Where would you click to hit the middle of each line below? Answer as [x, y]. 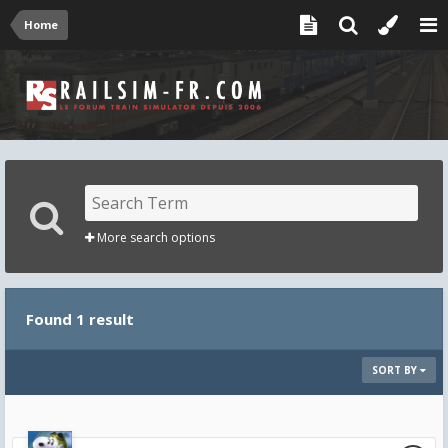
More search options [154, 237]
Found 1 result [80, 319]
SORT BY [396, 370]
